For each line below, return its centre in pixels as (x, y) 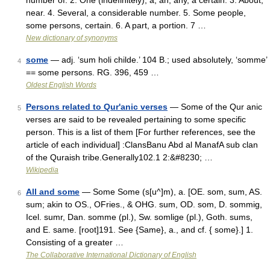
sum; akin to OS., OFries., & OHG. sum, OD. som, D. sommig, (144, 204)
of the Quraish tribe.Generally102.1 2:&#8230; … (119, 157)
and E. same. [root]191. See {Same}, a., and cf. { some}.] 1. (140, 230)
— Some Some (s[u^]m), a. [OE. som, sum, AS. (171, 192)
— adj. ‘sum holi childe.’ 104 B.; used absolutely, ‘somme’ (158, 60)
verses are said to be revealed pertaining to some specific (136, 119)
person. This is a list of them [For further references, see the (141, 132)
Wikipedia (42, 170)
